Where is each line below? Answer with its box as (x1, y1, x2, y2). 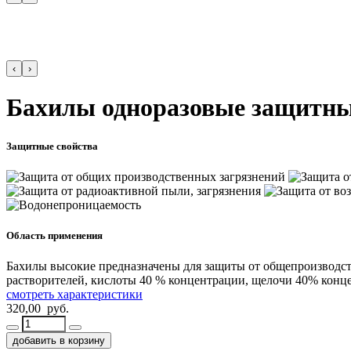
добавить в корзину (13, 335, 105, 347)
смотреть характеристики (6, 288, 143, 302)
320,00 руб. (6, 302, 69, 316)
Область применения (6, 229, 103, 241)
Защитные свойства (6, 139, 98, 152)
